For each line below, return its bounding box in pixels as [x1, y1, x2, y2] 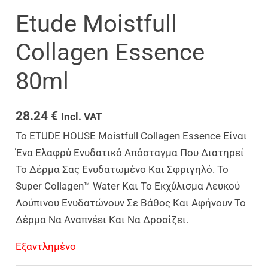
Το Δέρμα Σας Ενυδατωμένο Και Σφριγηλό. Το [16, 163, 229, 175]
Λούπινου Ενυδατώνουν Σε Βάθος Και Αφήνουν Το [16, 196, 246, 209]
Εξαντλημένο [16, 240, 77, 252]
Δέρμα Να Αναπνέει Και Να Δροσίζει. [16, 213, 189, 226]
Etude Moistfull [16, 9, 178, 38]
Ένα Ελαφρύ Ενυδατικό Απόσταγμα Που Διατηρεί [16, 146, 245, 159]
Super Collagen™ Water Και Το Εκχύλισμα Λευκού [16, 179, 240, 192]
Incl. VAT [61, 110, 103, 123]
